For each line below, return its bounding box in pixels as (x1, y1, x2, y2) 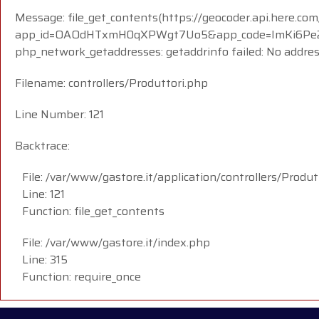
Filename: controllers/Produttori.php (15, 73, 208, 92)
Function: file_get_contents (22, 202, 164, 220)
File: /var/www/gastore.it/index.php (22, 233, 210, 251)
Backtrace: (15, 136, 70, 155)
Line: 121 (22, 184, 65, 203)
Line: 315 (22, 250, 68, 268)
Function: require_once (22, 267, 141, 286)
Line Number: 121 (15, 105, 104, 123)
